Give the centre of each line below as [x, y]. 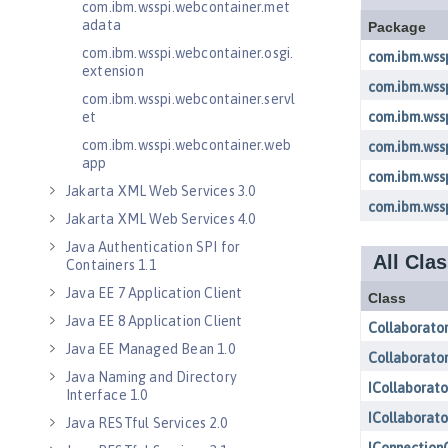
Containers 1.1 [111, 265]
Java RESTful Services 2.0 [146, 423]
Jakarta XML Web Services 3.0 [161, 191]
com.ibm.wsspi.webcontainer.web [186, 145]
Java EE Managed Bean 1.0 [150, 349]
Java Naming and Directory [151, 377]
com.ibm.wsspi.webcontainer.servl [189, 99]
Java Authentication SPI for [153, 247]
